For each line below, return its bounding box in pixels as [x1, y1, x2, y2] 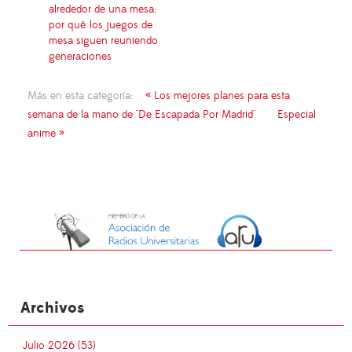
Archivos [20, 298, 84, 319]
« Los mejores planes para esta [145, 88, 290, 103]
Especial [277, 107, 316, 122]
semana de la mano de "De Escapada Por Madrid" [27, 107, 255, 122]
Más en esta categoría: [27, 88, 133, 103]
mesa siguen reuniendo [49, 33, 158, 48]
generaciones [49, 49, 112, 64]
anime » [27, 126, 64, 141]
